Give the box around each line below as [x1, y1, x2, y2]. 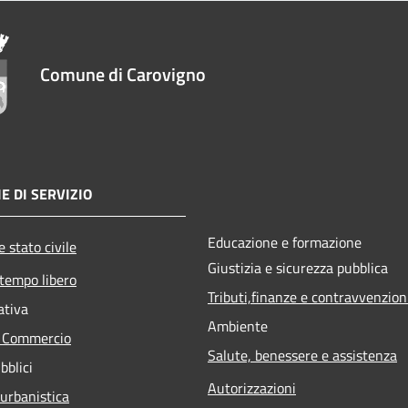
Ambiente [208, 314, 268, 337]
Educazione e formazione [208, 230, 362, 253]
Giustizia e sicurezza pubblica [208, 256, 388, 279]
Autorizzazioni [208, 376, 296, 399]
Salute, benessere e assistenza [208, 343, 397, 366]
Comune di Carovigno [40, 59, 206, 88]
